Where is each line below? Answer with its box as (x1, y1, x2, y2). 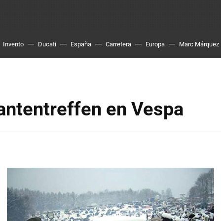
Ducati (38, 40, 56, 48)
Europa (146, 40, 165, 48)
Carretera (106, 40, 131, 48)
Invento (3, 40, 24, 48)
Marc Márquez (179, 40, 219, 48)
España (71, 40, 91, 48)
